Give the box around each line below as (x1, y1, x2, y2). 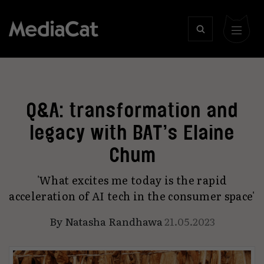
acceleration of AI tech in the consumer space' (9, 188, 255, 204)
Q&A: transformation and (26, 99, 238, 121)
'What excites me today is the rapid (37, 172, 227, 188)
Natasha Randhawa (64, 213, 163, 229)
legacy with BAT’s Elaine (29, 121, 235, 143)
